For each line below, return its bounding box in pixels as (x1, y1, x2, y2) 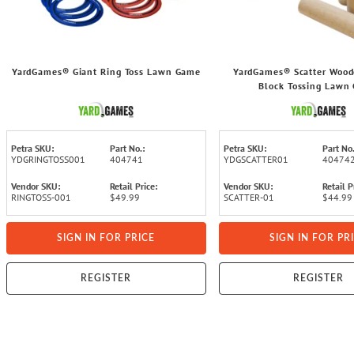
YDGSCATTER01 (223, 153, 288, 166)
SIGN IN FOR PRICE (57, 233, 156, 243)
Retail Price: (110, 180, 158, 193)
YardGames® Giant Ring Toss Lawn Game (11, 66, 201, 78)
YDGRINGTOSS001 (11, 153, 85, 166)
